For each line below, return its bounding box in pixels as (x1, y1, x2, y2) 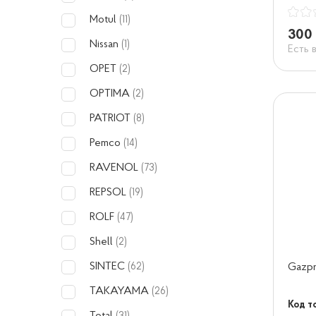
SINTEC (90, 261, 128, 272)
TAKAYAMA (90, 286, 152, 297)
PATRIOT (90, 113, 133, 124)
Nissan (90, 39, 121, 50)
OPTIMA (90, 88, 133, 99)
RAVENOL (90, 162, 141, 174)
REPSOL (90, 187, 129, 198)
